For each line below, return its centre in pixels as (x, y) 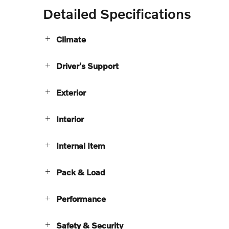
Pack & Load (81, 172)
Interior (70, 119)
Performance (81, 198)
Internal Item (81, 145)
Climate (71, 39)
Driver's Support (87, 65)
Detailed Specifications (117, 13)
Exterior (71, 92)
